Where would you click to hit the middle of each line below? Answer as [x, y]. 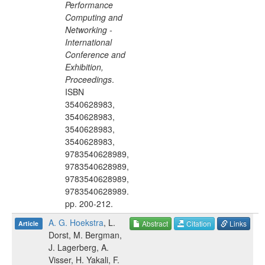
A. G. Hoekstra [76, 222]
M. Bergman [96, 235]
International [88, 42]
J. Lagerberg [72, 247]
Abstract [154, 224]
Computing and [94, 17]
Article [29, 223]
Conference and [95, 54]
